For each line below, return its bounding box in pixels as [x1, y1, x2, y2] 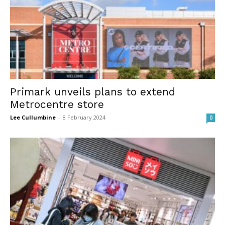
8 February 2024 [63, 114, 105, 122]
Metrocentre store [10, 98, 104, 111]
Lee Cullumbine [10, 114, 56, 122]
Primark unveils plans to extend [10, 85, 175, 98]
